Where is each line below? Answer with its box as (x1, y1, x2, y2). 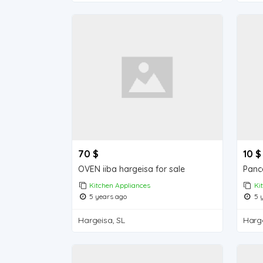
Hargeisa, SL (78, 215, 125, 226)
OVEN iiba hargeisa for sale (78, 164, 186, 175)
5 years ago (87, 192, 127, 201)
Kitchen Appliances (89, 181, 151, 190)
